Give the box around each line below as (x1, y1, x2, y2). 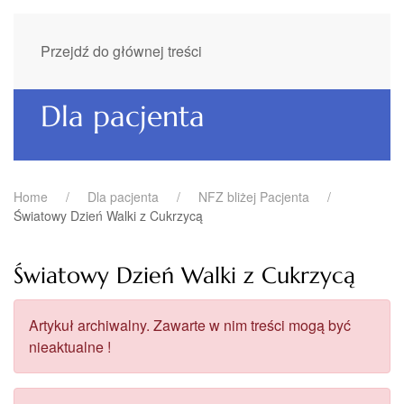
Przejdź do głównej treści (41, 41, 202, 61)
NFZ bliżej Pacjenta (198, 188, 309, 206)
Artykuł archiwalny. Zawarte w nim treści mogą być (29, 315, 351, 335)
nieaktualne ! (29, 336, 111, 357)
